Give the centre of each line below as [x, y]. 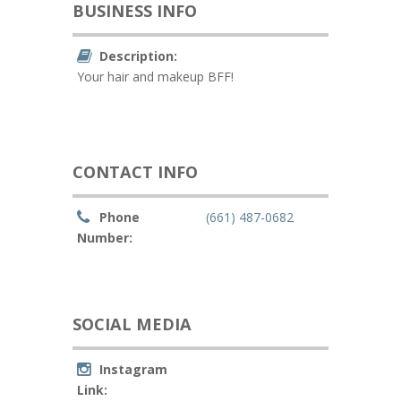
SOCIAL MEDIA [132, 324]
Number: [104, 238]
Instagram [133, 369]
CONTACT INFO [135, 172]
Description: [138, 56]
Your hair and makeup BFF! [155, 77]
